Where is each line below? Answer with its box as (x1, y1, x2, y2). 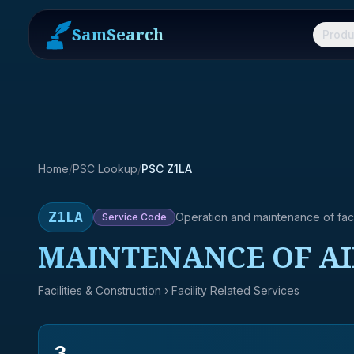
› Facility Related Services (161, 284, 299, 297)
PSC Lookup (73, 162, 137, 175)
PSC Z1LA (141, 162, 192, 175)
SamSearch (72, 24, 164, 45)
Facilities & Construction (38, 284, 161, 297)
